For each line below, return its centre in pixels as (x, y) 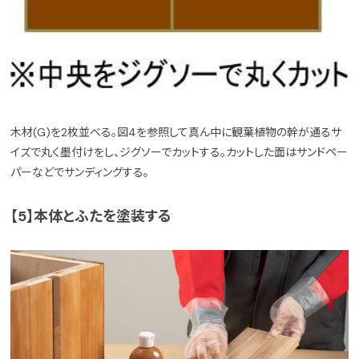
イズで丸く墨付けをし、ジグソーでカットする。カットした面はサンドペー (179, 153)
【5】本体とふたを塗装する (91, 217)
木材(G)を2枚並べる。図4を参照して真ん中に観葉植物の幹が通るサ (176, 133)
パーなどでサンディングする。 (80, 173)
